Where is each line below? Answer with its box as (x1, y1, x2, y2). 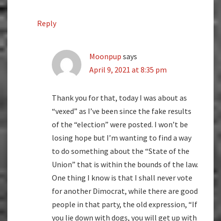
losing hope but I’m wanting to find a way (52, 132, 191, 143)
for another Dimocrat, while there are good (52, 185, 198, 196)
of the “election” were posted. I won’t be (52, 119, 188, 129)
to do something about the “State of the (52, 146, 189, 156)
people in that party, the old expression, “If (52, 199, 197, 209)
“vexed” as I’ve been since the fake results (52, 106, 191, 116)
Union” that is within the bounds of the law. (52, 159, 198, 169)
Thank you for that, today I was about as (52, 92, 187, 103)
